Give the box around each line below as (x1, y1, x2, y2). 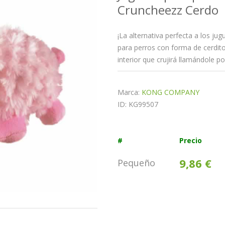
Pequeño (118, 157, 155, 169)
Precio (179, 136, 202, 145)
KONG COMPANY (142, 87, 199, 97)
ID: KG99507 (118, 99, 164, 109)
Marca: (118, 87, 142, 97)
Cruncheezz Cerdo (118, 2, 218, 18)
